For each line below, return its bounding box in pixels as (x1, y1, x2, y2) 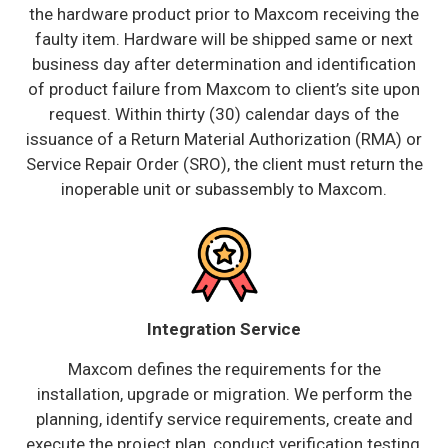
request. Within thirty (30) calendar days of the (49, 104, 399, 124)
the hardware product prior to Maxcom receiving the (29, 4, 419, 24)
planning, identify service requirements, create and (35, 409, 413, 429)
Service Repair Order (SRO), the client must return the (25, 154, 423, 174)
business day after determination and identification (32, 54, 416, 74)
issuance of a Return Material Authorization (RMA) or (26, 129, 422, 149)
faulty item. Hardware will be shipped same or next (35, 29, 413, 49)
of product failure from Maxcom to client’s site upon (28, 79, 420, 99)
